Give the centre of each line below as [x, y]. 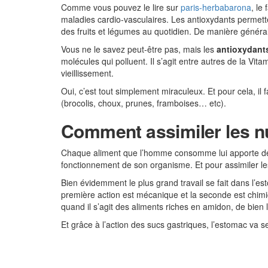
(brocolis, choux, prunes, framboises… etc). [144, 103]
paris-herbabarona [216, 7]
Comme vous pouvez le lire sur [121, 7]
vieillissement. [89, 73]
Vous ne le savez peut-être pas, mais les [139, 49]
